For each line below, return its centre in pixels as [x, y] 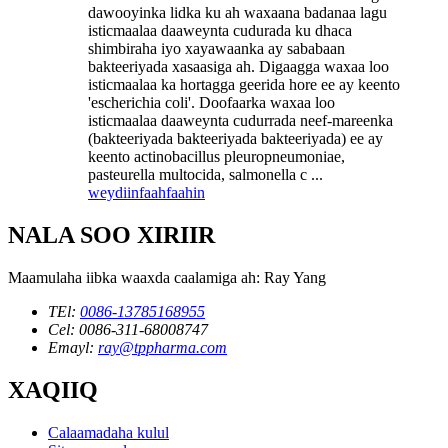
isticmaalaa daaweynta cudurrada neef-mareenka [240, 120]
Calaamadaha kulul [108, 432]
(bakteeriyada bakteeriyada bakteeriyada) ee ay [235, 138]
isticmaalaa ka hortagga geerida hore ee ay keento [244, 84]
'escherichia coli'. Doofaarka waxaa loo [211, 102]
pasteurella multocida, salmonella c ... [205, 174]
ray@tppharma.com [162, 347]
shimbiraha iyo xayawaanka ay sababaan [216, 48]
